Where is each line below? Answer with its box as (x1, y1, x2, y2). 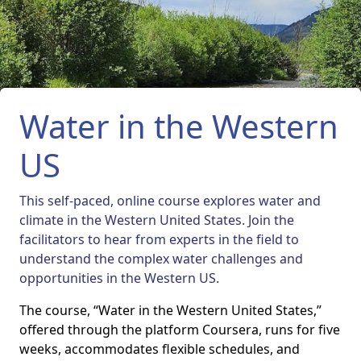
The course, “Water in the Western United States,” (19, 301, 322, 319)
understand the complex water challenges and (19, 250, 303, 268)
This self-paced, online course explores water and (19, 192, 321, 210)
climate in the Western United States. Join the (19, 211, 294, 229)
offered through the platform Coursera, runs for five (19, 321, 340, 338)
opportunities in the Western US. (19, 269, 219, 287)
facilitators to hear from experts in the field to (19, 230, 299, 248)
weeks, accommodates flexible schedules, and (19, 340, 300, 358)
